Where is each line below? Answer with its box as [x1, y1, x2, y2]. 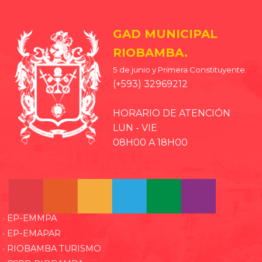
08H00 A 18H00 [113, 137, 188, 149]
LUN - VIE [113, 122, 157, 134]
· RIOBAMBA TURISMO [3, 243, 101, 254]
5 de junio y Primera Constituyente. [113, 65, 247, 75]
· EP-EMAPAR [3, 228, 61, 239]
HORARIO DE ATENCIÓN [113, 108, 230, 119]
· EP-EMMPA [3, 213, 57, 224]
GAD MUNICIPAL [113, 27, 218, 42]
